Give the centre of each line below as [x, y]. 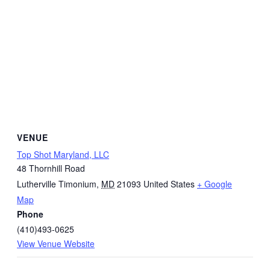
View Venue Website [56, 244]
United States [169, 184]
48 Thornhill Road [51, 168]
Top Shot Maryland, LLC [63, 155]
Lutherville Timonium [57, 184]
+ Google [215, 184]
